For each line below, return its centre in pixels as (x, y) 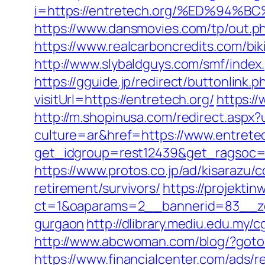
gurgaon (59, 224)
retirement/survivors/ (97, 188)
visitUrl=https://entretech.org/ (124, 99)
